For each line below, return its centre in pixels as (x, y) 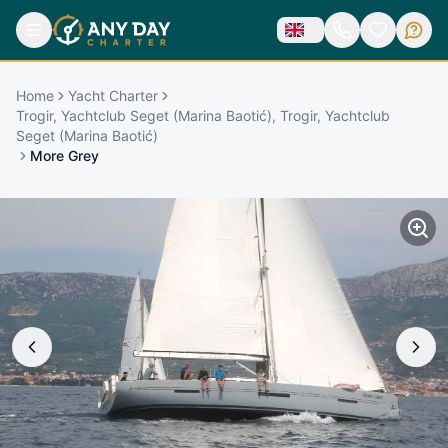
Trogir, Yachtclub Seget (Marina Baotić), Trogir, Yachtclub (203, 115)
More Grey (64, 155)
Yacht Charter (113, 95)
